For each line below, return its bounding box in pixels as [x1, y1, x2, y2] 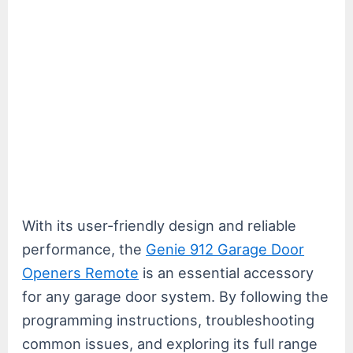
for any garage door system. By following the [22, 287, 329, 305]
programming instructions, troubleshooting [22, 310, 315, 329]
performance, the [22, 240, 147, 258]
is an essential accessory [139, 263, 314, 281]
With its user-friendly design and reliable [22, 216, 297, 234]
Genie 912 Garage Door [146, 240, 305, 258]
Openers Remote [22, 263, 139, 281]
